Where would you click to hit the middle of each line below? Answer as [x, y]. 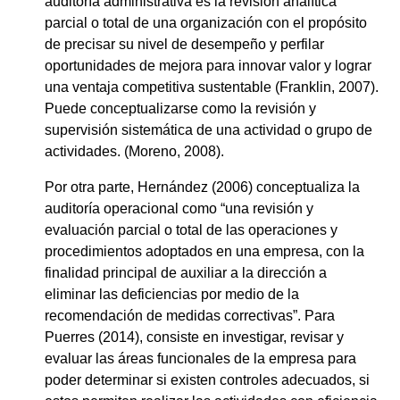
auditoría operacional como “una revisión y [179, 208]
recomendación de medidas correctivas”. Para [190, 315]
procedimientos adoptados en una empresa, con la [204, 251]
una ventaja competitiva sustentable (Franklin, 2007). [212, 87]
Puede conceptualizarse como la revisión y [180, 108]
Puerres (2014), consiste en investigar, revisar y [194, 337]
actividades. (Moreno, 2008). [134, 151]
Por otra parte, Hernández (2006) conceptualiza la [202, 187]
